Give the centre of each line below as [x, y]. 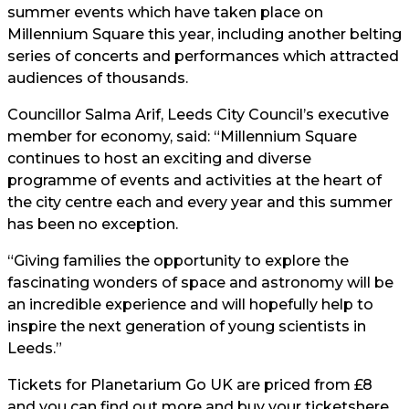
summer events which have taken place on [165, 13]
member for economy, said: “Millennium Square [182, 137]
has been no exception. [93, 225]
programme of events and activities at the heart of [194, 181]
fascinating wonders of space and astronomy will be [200, 283]
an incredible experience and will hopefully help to [190, 305]
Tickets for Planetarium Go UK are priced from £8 [190, 385]
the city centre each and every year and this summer [200, 203]
